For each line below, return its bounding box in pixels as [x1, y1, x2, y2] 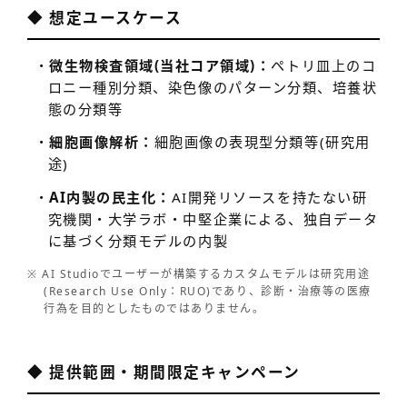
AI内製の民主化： [49, 187, 172, 206]
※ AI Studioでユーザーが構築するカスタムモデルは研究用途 [27, 265, 371, 282]
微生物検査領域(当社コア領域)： [49, 56, 272, 75]
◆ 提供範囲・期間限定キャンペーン [27, 362, 301, 383]
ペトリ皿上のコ [271, 56, 377, 75]
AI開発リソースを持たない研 [171, 187, 368, 206]
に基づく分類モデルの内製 [47, 231, 229, 250]
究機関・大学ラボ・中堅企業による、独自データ [47, 209, 379, 228]
